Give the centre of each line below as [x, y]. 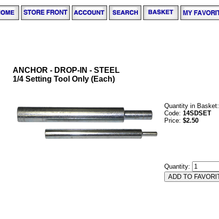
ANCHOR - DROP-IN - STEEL [66, 70]
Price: [174, 120]
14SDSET [197, 113]
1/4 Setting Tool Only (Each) [64, 79]
